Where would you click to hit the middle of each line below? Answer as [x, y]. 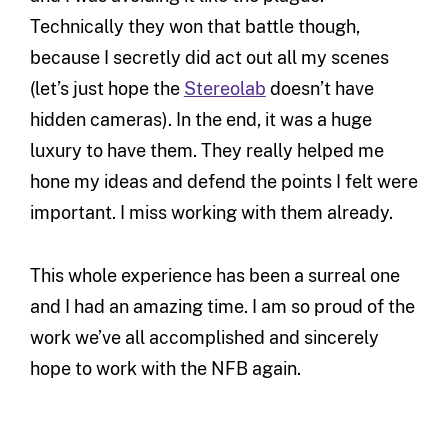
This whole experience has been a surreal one [214, 276]
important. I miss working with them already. [211, 213]
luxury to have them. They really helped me [206, 151]
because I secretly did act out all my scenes [209, 58]
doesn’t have [319, 89]
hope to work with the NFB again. [165, 369]
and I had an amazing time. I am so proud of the [222, 307]
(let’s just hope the [106, 89]
